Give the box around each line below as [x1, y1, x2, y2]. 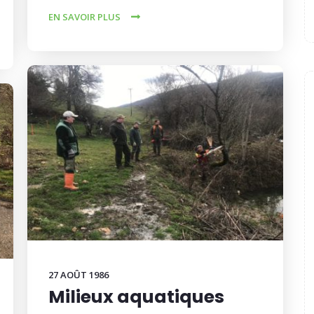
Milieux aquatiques [48, 285, 224, 309]
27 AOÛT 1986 [48, 268, 109, 281]
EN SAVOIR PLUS [48, 11, 121, 23]
